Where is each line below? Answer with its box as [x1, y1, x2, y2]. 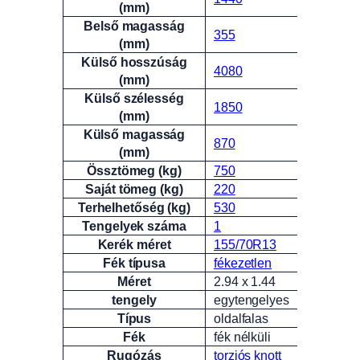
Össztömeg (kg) [87, 163, 182, 178]
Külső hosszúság [81, 55, 187, 70]
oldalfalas [214, 311, 268, 326]
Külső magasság [83, 127, 186, 142]
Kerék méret [97, 237, 171, 252]
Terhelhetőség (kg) [77, 200, 191, 215]
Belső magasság [84, 18, 185, 34]
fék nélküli [214, 329, 271, 345]
